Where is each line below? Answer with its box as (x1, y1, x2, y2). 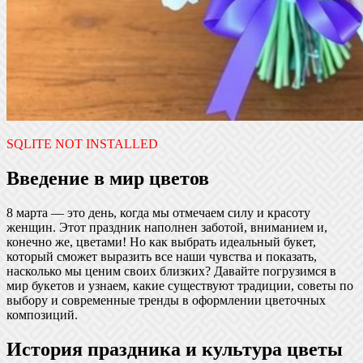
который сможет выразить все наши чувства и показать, (6, 249, 317, 263)
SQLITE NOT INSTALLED (6, 136, 158, 151)
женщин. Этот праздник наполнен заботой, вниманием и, (6, 220, 327, 234)
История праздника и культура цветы (6, 338, 343, 360)
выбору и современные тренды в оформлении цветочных (6, 293, 326, 307)
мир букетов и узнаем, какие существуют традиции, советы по (6, 278, 353, 293)
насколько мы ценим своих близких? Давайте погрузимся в (6, 263, 336, 278)
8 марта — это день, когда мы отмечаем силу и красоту (6, 205, 310, 220)
